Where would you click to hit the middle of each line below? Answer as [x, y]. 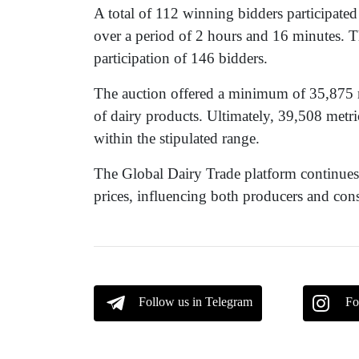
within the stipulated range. [177, 138]
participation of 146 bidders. [181, 58]
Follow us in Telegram [196, 301]
